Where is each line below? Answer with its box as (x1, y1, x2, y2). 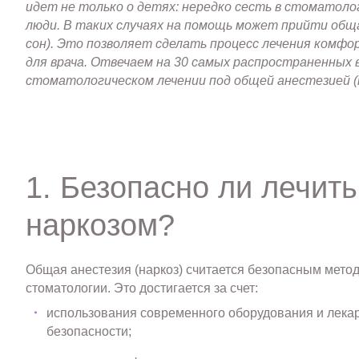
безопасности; (46, 324, 132, 338)
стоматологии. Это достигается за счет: (25, 281, 258, 296)
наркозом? (25, 208, 175, 242)
